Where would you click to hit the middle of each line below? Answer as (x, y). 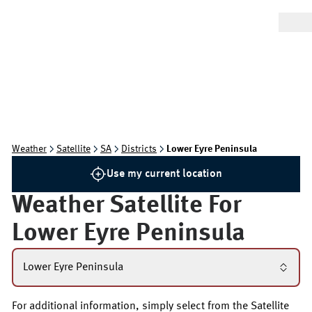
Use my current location (164, 174)
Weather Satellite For (127, 206)
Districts (139, 149)
